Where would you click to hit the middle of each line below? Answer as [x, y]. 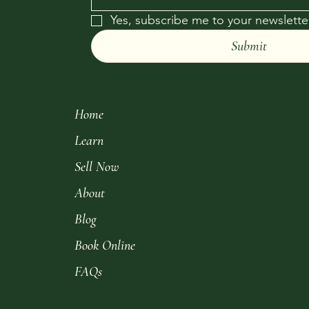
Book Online [104, 245]
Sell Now [96, 167]
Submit [249, 47]
